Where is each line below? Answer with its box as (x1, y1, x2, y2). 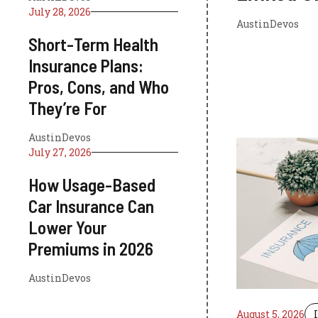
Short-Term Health (28, 33, 158, 55)
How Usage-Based (28, 174, 155, 195)
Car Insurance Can (28, 195, 154, 216)
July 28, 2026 (28, 5, 91, 18)
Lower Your (28, 216, 106, 238)
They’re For (28, 97, 106, 119)
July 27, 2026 (28, 146, 92, 159)
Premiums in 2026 (28, 238, 153, 259)
